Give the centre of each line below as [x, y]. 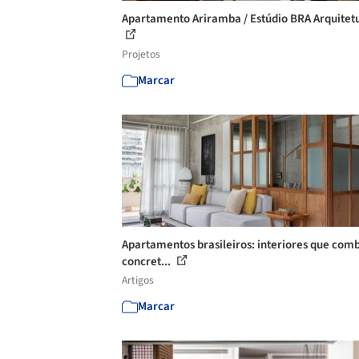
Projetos [141, 54]
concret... [147, 262]
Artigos [138, 280]
